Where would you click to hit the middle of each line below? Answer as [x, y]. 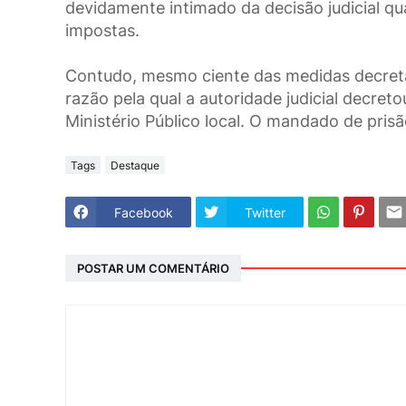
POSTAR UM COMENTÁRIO [153, 268]
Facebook [144, 212]
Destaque [135, 165]
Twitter [265, 212]
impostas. [102, 31]
